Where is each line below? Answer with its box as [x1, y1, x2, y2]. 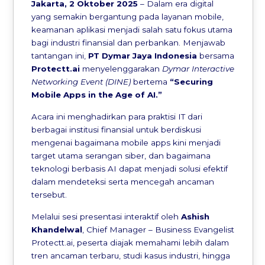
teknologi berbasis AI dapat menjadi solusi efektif [31, 163, 228, 173]
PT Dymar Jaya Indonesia [88, 50, 198, 60]
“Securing [170, 76, 214, 86]
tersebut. [31, 189, 67, 199]
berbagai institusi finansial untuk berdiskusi [31, 124, 202, 134]
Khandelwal [31, 224, 83, 234]
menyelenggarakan [80, 63, 163, 73]
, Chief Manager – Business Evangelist [82, 224, 235, 234]
